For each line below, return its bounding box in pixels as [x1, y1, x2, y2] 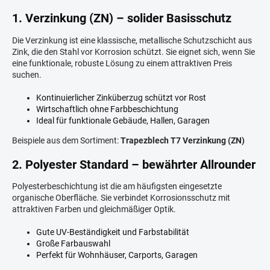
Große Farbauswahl [36, 239, 110, 249]
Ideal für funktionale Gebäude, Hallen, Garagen [36, 115, 210, 125]
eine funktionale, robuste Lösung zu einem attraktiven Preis [12, 58, 232, 68]
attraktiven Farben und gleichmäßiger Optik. [12, 204, 176, 215]
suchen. [12, 69, 42, 80]
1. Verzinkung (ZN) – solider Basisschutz [12, 11, 231, 25]
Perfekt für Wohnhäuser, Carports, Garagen [36, 250, 198, 260]
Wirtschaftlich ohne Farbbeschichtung [36, 104, 178, 114]
